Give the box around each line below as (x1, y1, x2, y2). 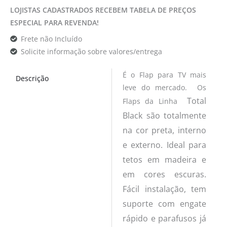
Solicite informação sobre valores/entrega (20, 47, 162, 57)
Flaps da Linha (122, 96, 187, 106)
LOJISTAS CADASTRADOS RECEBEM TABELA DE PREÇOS (10, 5, 196, 15)
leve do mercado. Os (122, 82, 207, 92)
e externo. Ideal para (122, 139, 207, 150)
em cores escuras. (122, 168, 207, 180)
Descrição (15, 73, 49, 83)
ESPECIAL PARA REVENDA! (10, 18, 99, 28)
